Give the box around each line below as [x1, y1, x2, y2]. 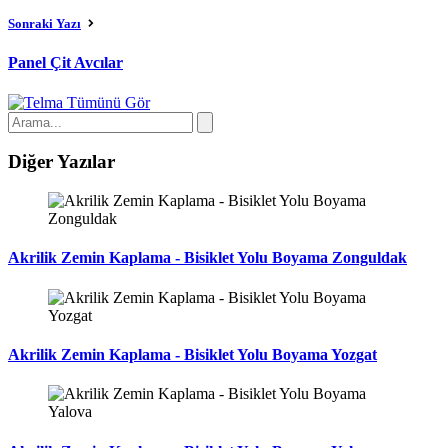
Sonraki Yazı [8, 16, 81, 32]
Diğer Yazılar [8, 151, 115, 173]
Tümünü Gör [67, 93, 150, 111]
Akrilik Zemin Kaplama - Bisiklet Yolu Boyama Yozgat [8, 345, 377, 363]
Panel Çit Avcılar [8, 54, 123, 72]
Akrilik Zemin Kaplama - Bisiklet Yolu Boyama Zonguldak [8, 249, 407, 267]
